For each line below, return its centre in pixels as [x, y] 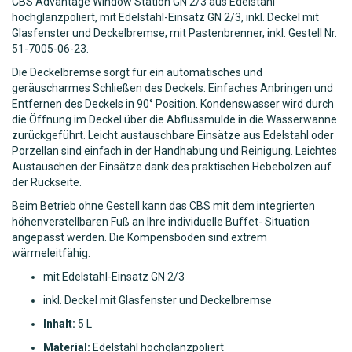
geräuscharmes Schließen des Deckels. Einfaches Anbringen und [172, 88]
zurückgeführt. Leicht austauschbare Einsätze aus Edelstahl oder [173, 135]
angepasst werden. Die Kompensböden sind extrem [139, 237]
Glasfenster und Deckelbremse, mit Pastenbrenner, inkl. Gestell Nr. [174, 33]
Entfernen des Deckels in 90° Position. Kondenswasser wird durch [173, 103]
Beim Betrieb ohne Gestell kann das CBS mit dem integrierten [163, 205]
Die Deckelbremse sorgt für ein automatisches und [137, 72]
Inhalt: [60, 323]
